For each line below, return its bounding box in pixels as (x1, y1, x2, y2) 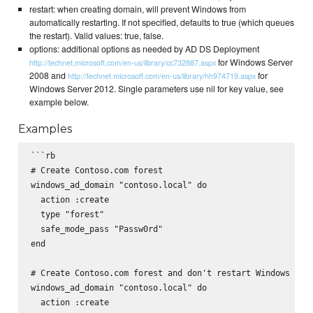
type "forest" (30, 208, 104, 219)
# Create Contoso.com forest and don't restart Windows (30, 267, 290, 278)
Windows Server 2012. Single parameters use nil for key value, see (29, 82, 284, 96)
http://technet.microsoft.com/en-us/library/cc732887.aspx (29, 57, 216, 68)
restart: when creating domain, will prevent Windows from (29, 3, 246, 16)
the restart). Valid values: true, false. (29, 29, 163, 43)
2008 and (29, 69, 68, 82)
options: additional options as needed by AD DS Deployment (29, 43, 259, 56)
